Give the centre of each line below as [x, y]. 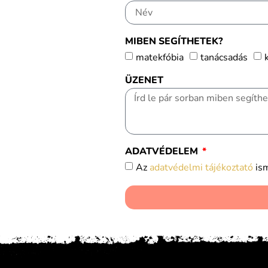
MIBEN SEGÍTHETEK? [173, 42]
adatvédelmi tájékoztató [201, 168]
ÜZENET [144, 80]
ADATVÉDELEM [162, 152]
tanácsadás [224, 58]
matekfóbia [159, 58]
